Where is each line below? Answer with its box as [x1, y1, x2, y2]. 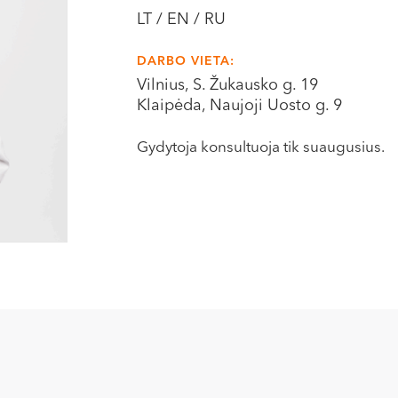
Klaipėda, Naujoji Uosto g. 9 [137, 98, 343, 114]
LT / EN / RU [137, 12, 227, 28]
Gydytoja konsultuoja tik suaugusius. [137, 140, 386, 155]
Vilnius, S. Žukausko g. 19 [137, 77, 319, 93]
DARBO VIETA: [137, 55, 235, 68]
